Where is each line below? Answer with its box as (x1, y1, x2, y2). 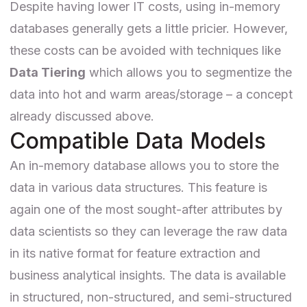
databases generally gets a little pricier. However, (10, 21, 288, 36)
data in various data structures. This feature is (10, 180, 267, 195)
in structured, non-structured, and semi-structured (10, 289, 292, 304)
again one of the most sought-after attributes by (10, 201, 282, 217)
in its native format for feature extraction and (10, 245, 260, 260)
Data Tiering (10, 64, 86, 79)
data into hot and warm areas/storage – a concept (10, 86, 293, 101)
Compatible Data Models (10, 127, 266, 154)
